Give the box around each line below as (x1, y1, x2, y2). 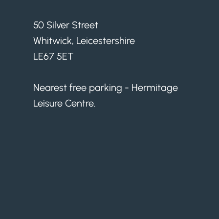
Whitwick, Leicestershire (33, 35, 135, 46)
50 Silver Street (33, 19, 98, 31)
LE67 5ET (33, 50, 74, 62)
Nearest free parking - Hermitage (33, 82, 178, 93)
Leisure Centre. (33, 97, 96, 109)
